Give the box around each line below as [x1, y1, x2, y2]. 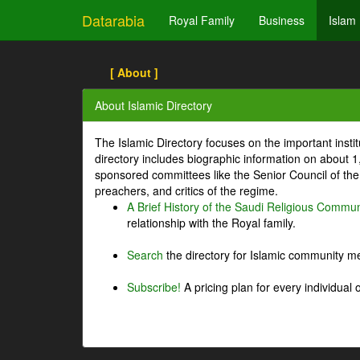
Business [259, 12, 305, 28]
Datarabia [82, 10, 145, 31]
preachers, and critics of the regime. [95, 182, 278, 198]
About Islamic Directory [95, 97, 212, 113]
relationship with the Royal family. [127, 215, 296, 231]
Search [127, 247, 163, 263]
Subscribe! [127, 279, 181, 295]
